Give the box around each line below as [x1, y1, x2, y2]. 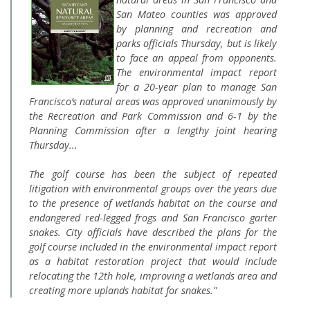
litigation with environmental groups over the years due [29, 182, 277, 195]
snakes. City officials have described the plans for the [29, 226, 277, 239]
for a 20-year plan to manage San [116, 80, 277, 93]
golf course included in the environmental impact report [29, 240, 277, 253]
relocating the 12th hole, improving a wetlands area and [29, 269, 277, 282]
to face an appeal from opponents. [116, 51, 277, 64]
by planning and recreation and [116, 22, 277, 35]
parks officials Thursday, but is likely [116, 37, 277, 50]
